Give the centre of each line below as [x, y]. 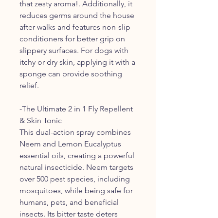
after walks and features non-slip [75, 27]
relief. [29, 85]
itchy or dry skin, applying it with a [77, 62]
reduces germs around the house [77, 15]
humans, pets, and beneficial [69, 202]
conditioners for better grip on [72, 38]
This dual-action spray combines [75, 132]
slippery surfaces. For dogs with [74, 50]
